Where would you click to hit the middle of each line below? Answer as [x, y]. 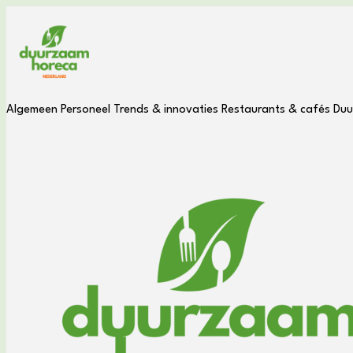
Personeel [85, 110]
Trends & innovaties [166, 110]
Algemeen [32, 110]
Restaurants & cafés [276, 110]
